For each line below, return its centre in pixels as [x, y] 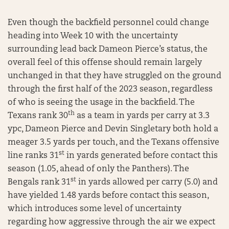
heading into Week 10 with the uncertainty [93, 36]
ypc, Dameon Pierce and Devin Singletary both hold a [113, 129]
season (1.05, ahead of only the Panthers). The [98, 169]
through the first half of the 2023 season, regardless [110, 89]
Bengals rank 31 [39, 182]
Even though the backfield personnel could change [108, 23]
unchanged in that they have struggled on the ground [114, 76]
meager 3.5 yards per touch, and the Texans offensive [113, 142]
